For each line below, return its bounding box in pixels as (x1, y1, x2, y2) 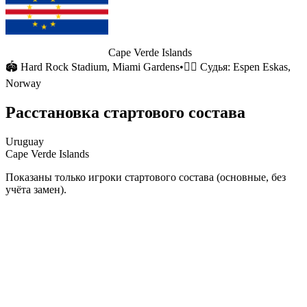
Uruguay (5, 135, 44, 147)
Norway (5, 77, 41, 89)
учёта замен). (5, 183, 66, 195)
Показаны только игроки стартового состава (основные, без (5, 171, 286, 183)
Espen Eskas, (233, 61, 291, 73)
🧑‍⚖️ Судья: (184, 61, 233, 73)
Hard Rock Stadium (21, 61, 107, 73)
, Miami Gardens (107, 61, 180, 73)
